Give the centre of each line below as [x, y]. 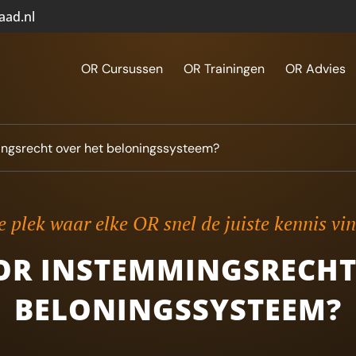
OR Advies [315, 68]
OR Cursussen [122, 68]
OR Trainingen [224, 68]
